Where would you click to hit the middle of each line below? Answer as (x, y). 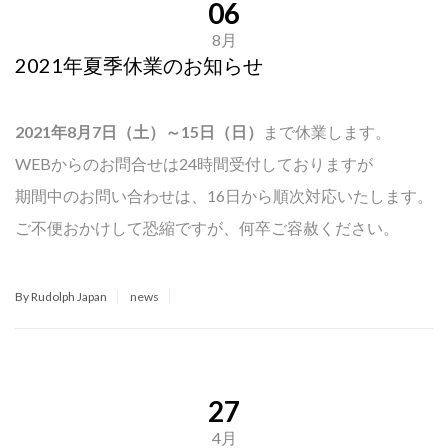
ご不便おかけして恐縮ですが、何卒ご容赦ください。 (207, 227)
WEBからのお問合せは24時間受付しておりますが (194, 163)
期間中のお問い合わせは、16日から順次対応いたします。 (224, 195)
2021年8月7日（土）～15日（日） (139, 131)
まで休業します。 (327, 131)
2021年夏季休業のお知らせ (139, 65)
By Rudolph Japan (61, 296)
